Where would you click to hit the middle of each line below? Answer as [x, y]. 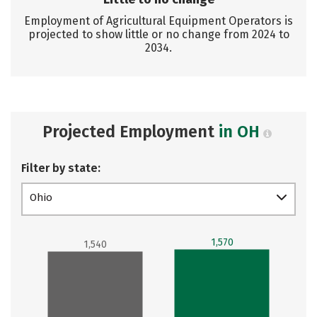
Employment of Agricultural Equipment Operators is [158, 21]
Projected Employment [130, 132]
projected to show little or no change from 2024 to [158, 34]
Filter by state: [61, 168]
